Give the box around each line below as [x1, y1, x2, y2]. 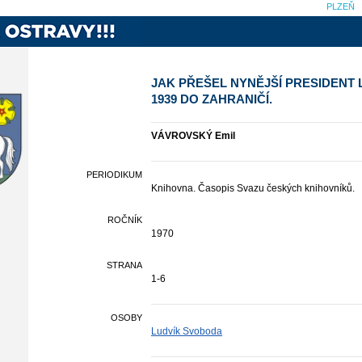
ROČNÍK [107, 215, 142, 225]
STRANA [107, 260, 142, 270]
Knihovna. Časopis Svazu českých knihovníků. [151, 183, 355, 194]
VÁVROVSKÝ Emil [151, 130, 235, 141]
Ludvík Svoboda [151, 326, 222, 337]
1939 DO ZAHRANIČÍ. [151, 92, 272, 106]
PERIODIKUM [86, 170, 142, 179]
